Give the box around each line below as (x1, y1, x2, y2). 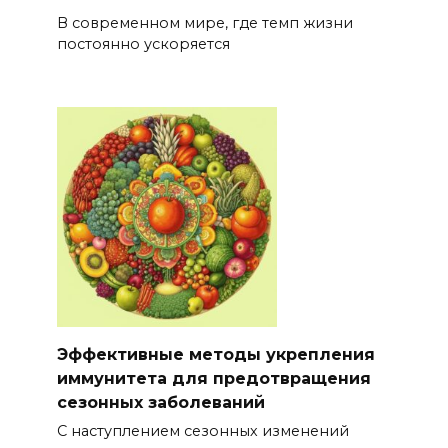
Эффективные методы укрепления (56, 344, 375, 364)
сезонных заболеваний (56, 392, 265, 412)
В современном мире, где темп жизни (56, 13, 353, 32)
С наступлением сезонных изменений (56, 421, 349, 440)
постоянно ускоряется (56, 34, 230, 53)
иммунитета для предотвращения (56, 368, 371, 388)
